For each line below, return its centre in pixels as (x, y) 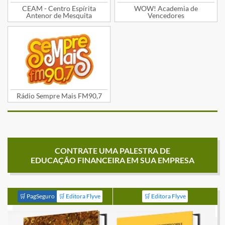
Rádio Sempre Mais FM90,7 (59, 95)
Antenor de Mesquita (59, 16)
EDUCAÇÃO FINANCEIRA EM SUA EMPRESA (113, 160)
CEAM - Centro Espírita (59, 9)
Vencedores (166, 16)
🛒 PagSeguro (37, 196)
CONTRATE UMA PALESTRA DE (113, 151)
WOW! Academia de (166, 9)
